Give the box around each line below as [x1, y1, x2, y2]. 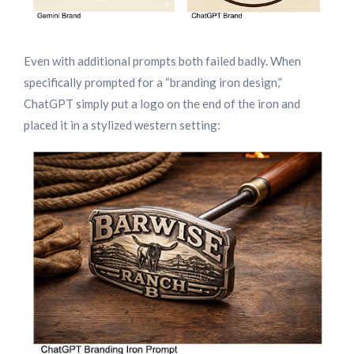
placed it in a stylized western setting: [24, 118, 220, 132]
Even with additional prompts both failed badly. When [24, 54, 301, 68]
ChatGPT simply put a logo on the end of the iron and [24, 96, 300, 111]
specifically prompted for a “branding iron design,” [24, 75, 282, 89]
